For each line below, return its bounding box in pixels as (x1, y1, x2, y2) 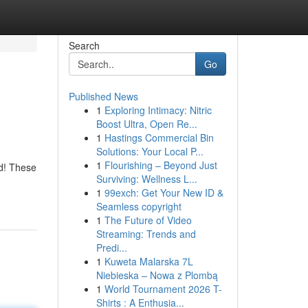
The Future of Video (104, 213, 192, 227)
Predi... (96, 241, 127, 254)
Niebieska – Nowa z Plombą (96, 268, 218, 282)
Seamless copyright (96, 199, 181, 213)
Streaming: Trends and (96, 227, 196, 241)
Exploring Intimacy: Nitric (104, 103, 212, 117)
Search (68, 38, 100, 52)
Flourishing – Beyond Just (104, 158, 217, 172)
